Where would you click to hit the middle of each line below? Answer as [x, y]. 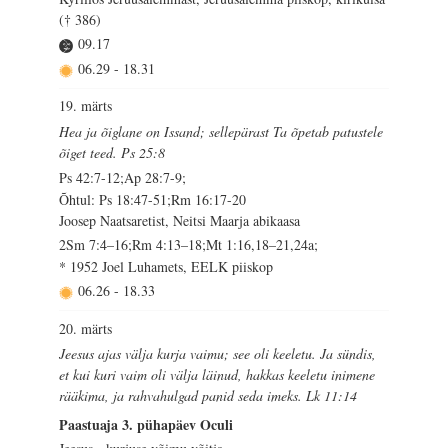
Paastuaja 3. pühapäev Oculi [146, 425]
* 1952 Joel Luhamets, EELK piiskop [166, 267]
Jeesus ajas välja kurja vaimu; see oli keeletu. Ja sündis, [218, 353]
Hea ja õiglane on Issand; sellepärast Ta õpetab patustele [221, 131]
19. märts [86, 106]
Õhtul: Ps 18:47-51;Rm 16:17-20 [153, 200]
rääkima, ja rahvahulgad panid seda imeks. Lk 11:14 [208, 395]
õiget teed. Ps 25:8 [112, 152]
